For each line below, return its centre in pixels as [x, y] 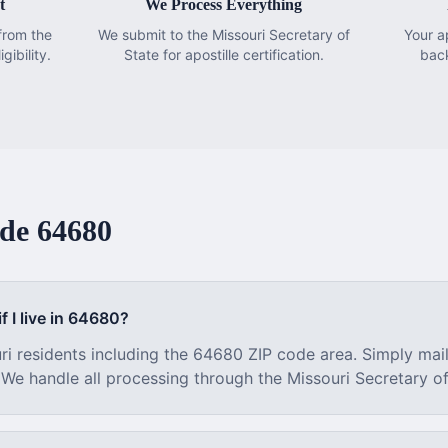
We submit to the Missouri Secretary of [223, 34]
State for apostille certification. [223, 54]
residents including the [102, 354]
